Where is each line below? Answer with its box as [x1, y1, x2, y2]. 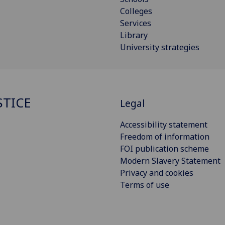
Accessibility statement [120, 119, 207, 131]
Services [120, 17, 151, 29]
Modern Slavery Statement [120, 155, 220, 167]
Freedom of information [120, 131, 209, 143]
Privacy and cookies [120, 167, 193, 179]
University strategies [120, 41, 199, 53]
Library [120, 29, 148, 41]
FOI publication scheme [120, 143, 209, 155]
